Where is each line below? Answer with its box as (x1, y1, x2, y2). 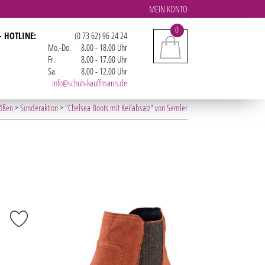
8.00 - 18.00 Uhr (80, 41, 127, 53)
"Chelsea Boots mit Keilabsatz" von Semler (64, 102, 188, 114)
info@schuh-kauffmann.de (51, 77, 127, 89)
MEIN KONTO (148, 3, 188, 15)
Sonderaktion (20, 102, 58, 114)
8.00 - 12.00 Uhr (80, 65, 127, 77)
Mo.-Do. (47, 41, 71, 53)
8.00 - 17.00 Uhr (80, 53, 127, 65)
